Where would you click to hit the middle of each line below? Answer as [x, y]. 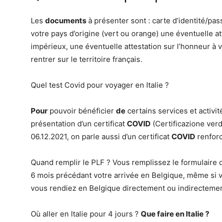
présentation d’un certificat [79, 124]
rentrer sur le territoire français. [86, 59]
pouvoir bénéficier [82, 111]
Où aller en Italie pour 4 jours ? [86, 214]
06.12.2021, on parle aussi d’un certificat [101, 137]
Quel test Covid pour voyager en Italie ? [100, 85]
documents [66, 21]
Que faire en [163, 214]
